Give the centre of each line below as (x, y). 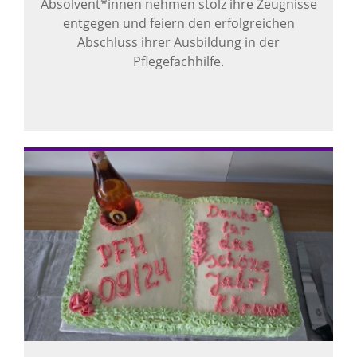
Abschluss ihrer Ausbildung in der (178, 43)
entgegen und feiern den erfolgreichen (178, 24)
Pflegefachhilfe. (178, 62)
